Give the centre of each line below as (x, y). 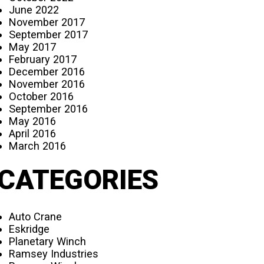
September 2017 (49, 34)
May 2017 (33, 47)
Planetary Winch (48, 241)
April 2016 (33, 133)
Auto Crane (36, 216)
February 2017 (43, 59)
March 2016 (38, 146)
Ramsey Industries (54, 253)
